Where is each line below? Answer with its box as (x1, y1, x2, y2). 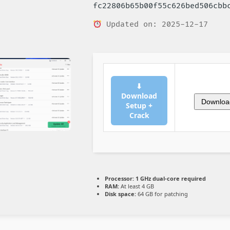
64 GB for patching (136, 190, 188, 198)
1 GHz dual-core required (134, 175, 206, 183)
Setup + (126, 101, 152, 111)
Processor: (105, 175, 134, 183)
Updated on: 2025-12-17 (102, 20, 208, 30)
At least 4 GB (119, 182, 154, 190)
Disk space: (105, 190, 136, 198)
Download (121, 91, 157, 101)
